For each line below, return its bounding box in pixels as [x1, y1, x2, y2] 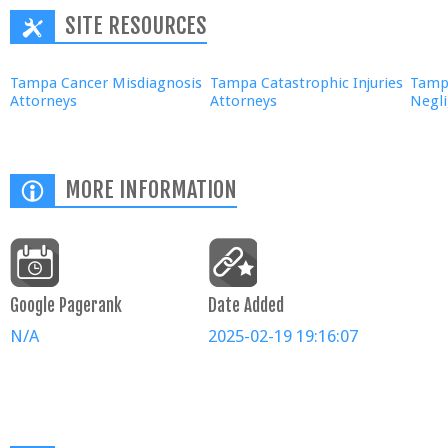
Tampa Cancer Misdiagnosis [10, 74, 202, 92]
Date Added [208, 295, 284, 316]
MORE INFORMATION [65, 176, 237, 203]
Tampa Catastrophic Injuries [210, 74, 403, 92]
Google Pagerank [10, 295, 122, 316]
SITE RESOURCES [65, 12, 207, 39]
